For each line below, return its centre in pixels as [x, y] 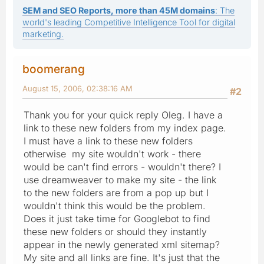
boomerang [54, 69]
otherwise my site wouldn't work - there [112, 154]
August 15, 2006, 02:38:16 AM [77, 88]
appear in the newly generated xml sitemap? [122, 244]
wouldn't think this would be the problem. [115, 205]
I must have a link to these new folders [108, 141]
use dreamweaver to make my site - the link [120, 179]
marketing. [43, 34]
